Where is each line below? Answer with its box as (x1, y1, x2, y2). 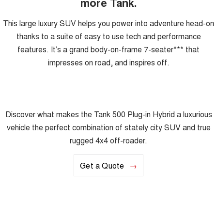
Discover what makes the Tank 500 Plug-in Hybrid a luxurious (5, 108, 212, 120)
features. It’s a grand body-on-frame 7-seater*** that (17, 43, 200, 55)
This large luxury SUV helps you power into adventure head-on (3, 17, 214, 29)
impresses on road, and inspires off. (47, 56, 170, 68)
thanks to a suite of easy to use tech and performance (16, 30, 201, 42)
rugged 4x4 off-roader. (70, 134, 147, 146)
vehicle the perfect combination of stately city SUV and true (6, 121, 211, 133)
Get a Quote (80, 159, 124, 171)
